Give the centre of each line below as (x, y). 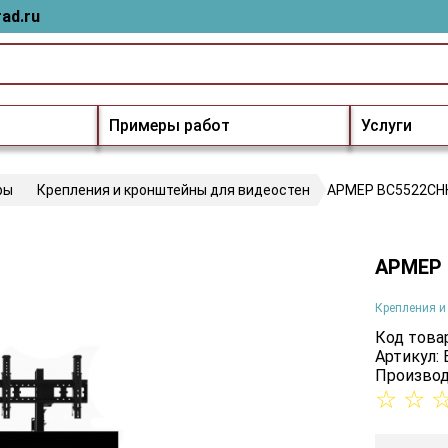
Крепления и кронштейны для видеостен (173, 190)
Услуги (386, 125)
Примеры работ (169, 125)
